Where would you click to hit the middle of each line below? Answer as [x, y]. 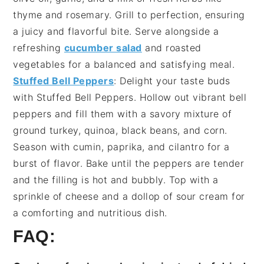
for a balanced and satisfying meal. [150, 65]
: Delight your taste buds [172, 81]
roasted [184, 48]
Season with [43, 147]
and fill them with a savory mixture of [142, 114]
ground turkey [46, 131]
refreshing [39, 48]
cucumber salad [103, 48]
